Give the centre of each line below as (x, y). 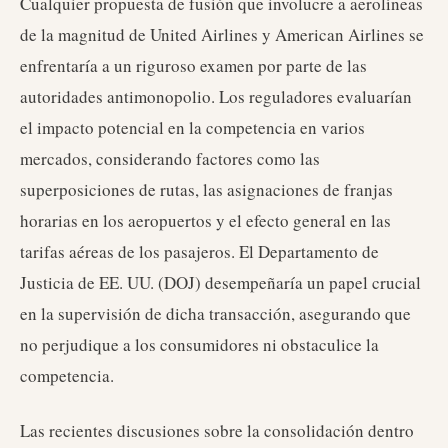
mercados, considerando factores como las (170, 158)
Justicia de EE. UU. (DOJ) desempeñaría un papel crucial (220, 282)
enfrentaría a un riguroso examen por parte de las (193, 65)
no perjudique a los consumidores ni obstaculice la (199, 344)
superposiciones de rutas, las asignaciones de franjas (206, 189)
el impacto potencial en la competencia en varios (192, 127)
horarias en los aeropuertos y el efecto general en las (205, 220)
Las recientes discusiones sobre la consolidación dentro (217, 430)
